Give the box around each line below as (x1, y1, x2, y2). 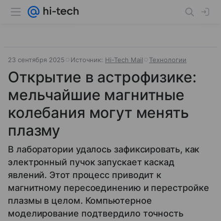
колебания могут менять (8, 104, 189, 121)
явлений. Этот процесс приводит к (8, 170, 162, 180)
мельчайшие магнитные (8, 86, 185, 104)
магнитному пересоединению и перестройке (8, 183, 209, 193)
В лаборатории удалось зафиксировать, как (8, 144, 200, 154)
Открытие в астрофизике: (8, 68, 196, 86)
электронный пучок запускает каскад (8, 157, 175, 167)
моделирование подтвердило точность (8, 208, 184, 219)
